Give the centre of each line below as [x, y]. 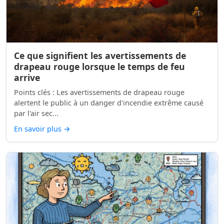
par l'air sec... [36, 113]
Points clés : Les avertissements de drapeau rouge [35, 92]
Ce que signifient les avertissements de [100, 55]
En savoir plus [39, 129]
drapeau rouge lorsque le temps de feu [99, 66]
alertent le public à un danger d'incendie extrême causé [109, 103]
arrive [27, 77]
